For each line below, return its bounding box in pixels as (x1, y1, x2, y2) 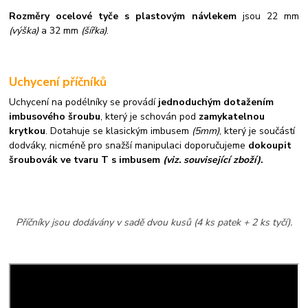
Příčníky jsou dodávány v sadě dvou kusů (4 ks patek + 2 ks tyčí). (15, 216, 292, 230)
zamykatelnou (199, 110, 265, 124)
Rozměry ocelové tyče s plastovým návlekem (9, 10, 236, 23)
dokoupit (248, 139, 292, 153)
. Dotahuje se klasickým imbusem (45, 124, 192, 138)
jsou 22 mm (236, 10, 299, 23)
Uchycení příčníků (9, 73, 107, 90)
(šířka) (81, 24, 107, 38)
